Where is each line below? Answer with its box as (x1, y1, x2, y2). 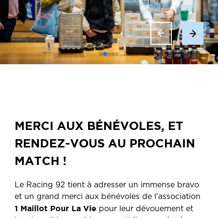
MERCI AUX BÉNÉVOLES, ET (15, 119, 183, 132)
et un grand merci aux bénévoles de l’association (15, 193, 200, 200)
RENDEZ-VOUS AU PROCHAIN (15, 136, 195, 150)
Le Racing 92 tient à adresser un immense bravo (15, 181, 199, 189)
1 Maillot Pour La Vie (15, 204, 96, 213)
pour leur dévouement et (96, 205, 193, 213)
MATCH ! (15, 154, 67, 167)
